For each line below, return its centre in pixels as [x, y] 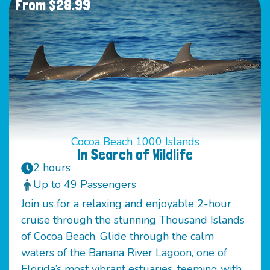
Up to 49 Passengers [85, 184]
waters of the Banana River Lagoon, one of [124, 252]
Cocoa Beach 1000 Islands [135, 141]
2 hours [52, 167]
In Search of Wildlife [135, 154]
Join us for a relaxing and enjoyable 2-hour [126, 203]
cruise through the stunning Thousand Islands [133, 220]
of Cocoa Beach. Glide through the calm [118, 236]
